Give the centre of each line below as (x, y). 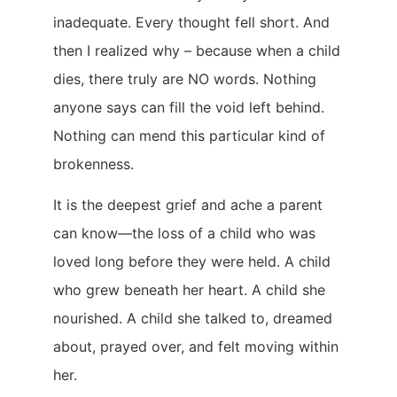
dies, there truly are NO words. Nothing (185, 79)
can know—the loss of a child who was (184, 234)
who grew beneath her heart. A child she (189, 290)
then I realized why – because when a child (197, 51)
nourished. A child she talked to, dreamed (193, 319)
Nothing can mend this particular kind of (189, 136)
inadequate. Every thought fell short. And (191, 23)
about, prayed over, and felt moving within (196, 347)
